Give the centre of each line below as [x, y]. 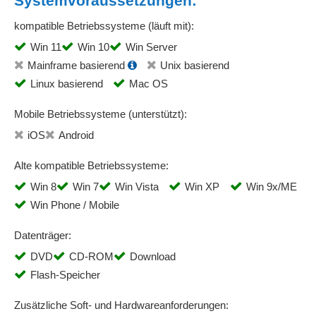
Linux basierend [67, 84]
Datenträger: [43, 235]
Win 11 [46, 47]
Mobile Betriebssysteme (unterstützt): [101, 114]
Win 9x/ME [271, 187]
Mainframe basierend [76, 65]
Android [76, 135]
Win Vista [137, 187]
